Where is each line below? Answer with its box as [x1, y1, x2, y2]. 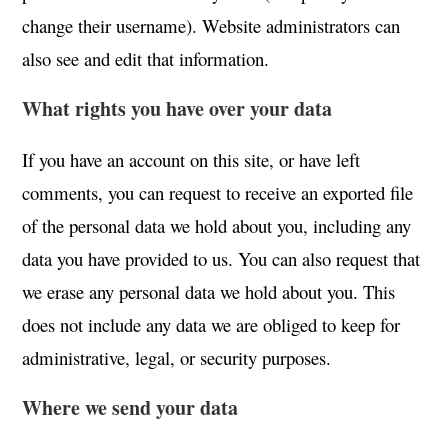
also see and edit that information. [22, 46, 270, 71]
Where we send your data [22, 393, 239, 422]
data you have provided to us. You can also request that [22, 246, 421, 271]
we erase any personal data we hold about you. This [22, 279, 396, 304]
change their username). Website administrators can [22, 13, 401, 38]
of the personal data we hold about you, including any [22, 213, 412, 238]
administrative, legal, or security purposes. [22, 345, 332, 370]
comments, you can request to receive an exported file [22, 180, 414, 205]
